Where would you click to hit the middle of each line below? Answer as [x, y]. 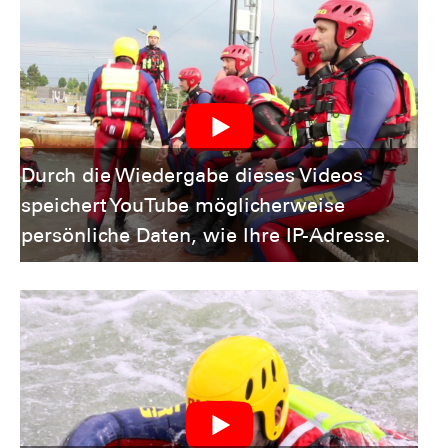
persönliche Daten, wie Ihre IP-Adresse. [205, 235]
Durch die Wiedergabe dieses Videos [191, 175]
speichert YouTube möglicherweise [182, 205]
